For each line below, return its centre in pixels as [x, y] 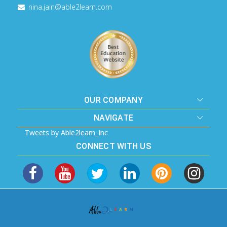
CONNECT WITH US [113, 146]
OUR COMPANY [113, 100]
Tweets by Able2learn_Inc [67, 132]
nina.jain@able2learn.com [70, 7]
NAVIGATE [113, 118]
